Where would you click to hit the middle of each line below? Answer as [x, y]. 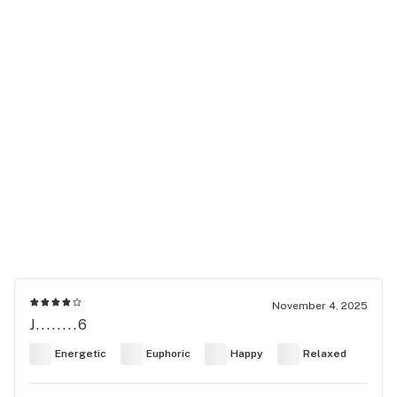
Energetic [81, 354]
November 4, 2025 [320, 305]
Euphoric [168, 354]
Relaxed [325, 354]
